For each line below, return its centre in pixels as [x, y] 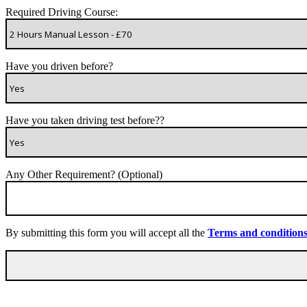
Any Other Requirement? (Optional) [84, 175]
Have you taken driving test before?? [85, 121]
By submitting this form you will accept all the [107, 233]
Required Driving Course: [62, 12]
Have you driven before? [59, 66]
